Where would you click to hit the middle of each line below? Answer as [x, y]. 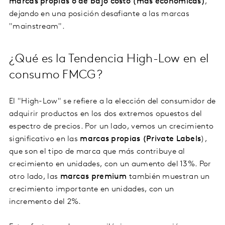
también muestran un [168, 177]
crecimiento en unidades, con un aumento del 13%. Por [110, 164]
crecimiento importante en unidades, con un [92, 190]
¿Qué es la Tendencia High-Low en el [109, 60]
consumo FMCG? [56, 76]
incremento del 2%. [45, 202]
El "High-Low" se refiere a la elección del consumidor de [113, 102]
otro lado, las [35, 177]
